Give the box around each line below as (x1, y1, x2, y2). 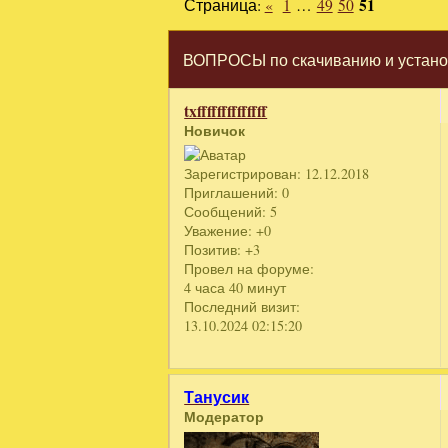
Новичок (184, 119, 246, 141)
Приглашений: (184, 183, 279, 203)
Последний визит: (184, 297, 301, 317)
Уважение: (184, 221, 253, 241)
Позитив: (184, 240, 242, 260)
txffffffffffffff (184, 99, 268, 122)
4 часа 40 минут (184, 278, 287, 298)
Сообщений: (184, 202, 267, 222)
